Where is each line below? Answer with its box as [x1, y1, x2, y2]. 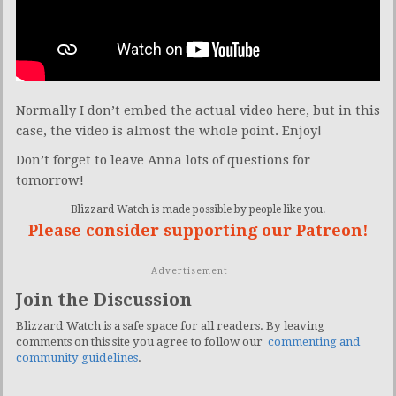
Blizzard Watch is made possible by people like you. [71, 202, 325, 216]
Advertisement [150, 265, 228, 276]
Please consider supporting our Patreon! [27, 220, 369, 240]
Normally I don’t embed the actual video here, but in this [16, 102, 380, 118]
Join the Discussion [16, 288, 192, 310]
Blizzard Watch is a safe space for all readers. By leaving [16, 318, 324, 332]
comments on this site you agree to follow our [16, 334, 268, 348]
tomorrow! [16, 171, 84, 188]
